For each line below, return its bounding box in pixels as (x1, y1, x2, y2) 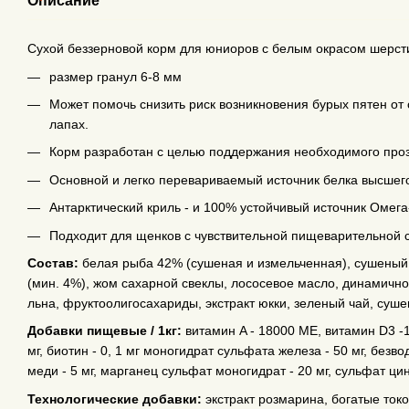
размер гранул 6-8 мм (49, 68, 182, 84)
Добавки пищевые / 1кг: (27, 323, 182, 339)
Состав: (27, 256, 79, 270)
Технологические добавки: (27, 391, 202, 406)
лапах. (49, 117, 89, 132)
